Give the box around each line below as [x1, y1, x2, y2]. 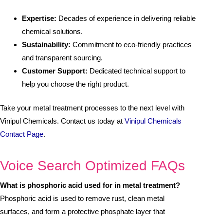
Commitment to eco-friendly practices [71, 40, 192, 49]
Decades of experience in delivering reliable [56, 14, 196, 22]
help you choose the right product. [22, 79, 129, 88]
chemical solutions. [22, 27, 83, 36]
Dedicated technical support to [88, 66, 185, 75]
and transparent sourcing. [22, 53, 103, 62]
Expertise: [22, 14, 56, 22]
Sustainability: [22, 40, 71, 49]
